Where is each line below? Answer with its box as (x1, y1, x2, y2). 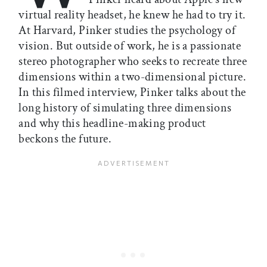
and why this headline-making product (18, 115, 206, 131)
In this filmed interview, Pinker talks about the (18, 84, 246, 100)
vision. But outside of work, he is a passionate (18, 38, 241, 54)
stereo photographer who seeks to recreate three (18, 53, 247, 69)
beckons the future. (18, 131, 111, 147)
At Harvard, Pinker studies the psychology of (18, 22, 235, 38)
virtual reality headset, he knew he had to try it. (18, 7, 246, 23)
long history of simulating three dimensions (18, 100, 232, 116)
